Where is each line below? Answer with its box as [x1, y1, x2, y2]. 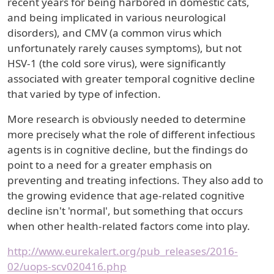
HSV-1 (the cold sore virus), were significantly [7, 56, 226, 70]
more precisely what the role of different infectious [7, 127, 255, 141]
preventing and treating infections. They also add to [7, 173, 263, 187]
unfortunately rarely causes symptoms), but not [7, 41, 242, 55]
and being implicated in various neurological [7, 10, 226, 24]
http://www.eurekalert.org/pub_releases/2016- [7, 244, 238, 258]
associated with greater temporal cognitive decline [7, 72, 255, 86]
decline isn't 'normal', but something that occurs [7, 204, 243, 218]
